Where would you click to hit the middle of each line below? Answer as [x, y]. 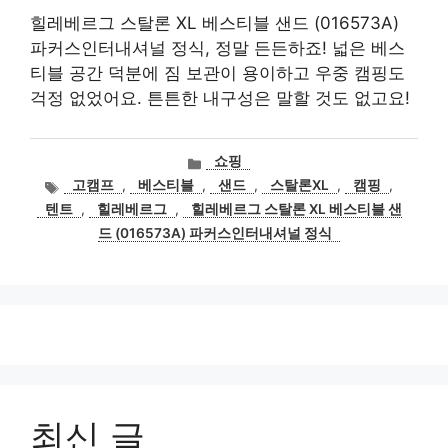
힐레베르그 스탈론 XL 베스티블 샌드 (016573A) [214, 23]
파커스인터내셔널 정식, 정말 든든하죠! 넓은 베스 [217, 48]
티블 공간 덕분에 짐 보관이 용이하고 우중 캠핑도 [217, 73]
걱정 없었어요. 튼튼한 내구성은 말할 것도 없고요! [220, 98]
